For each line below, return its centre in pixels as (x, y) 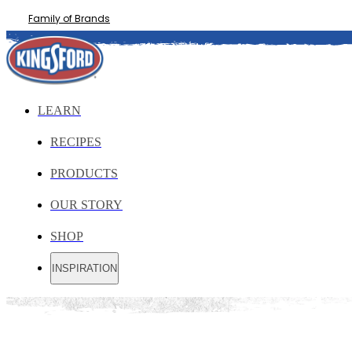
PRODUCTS (84, 173)
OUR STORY (86, 205)
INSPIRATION (84, 268)
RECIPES (76, 142)
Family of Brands (69, 18)
